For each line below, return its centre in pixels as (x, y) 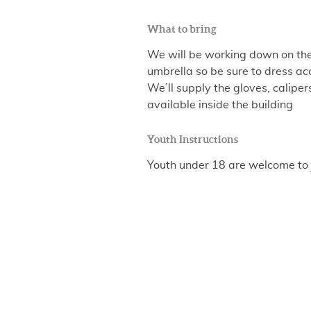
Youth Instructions (193, 140)
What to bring (182, 29)
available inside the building (220, 104)
